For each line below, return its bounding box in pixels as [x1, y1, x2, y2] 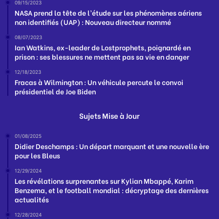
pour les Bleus [15, 150, 60, 161]
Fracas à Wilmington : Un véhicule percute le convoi [15, 77, 183, 88]
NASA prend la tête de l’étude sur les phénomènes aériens [15, 7, 202, 18]
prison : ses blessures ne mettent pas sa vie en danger [15, 51, 189, 62]
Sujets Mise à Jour [79, 110, 140, 121]
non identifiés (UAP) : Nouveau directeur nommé [15, 17, 171, 27]
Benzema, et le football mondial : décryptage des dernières [15, 185, 209, 196]
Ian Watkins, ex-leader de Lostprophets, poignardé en [15, 42, 191, 53]
